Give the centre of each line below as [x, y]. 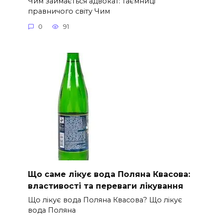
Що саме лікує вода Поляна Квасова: [109, 174]
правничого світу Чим [69, 11]
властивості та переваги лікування [105, 186]
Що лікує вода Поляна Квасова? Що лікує [105, 200]
